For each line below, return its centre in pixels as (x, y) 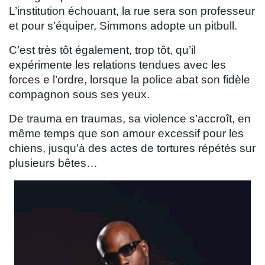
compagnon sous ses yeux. (79, 94)
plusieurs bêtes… (53, 163)
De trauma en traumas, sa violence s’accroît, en (130, 118)
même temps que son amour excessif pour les (126, 133)
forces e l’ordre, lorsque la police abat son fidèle (130, 79)
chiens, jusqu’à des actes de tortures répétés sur (132, 148)
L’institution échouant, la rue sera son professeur (132, 11)
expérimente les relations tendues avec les (117, 64)
